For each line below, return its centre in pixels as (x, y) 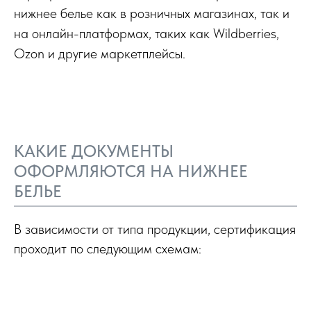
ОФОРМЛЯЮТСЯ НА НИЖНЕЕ (131, 171)
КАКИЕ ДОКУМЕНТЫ (94, 151)
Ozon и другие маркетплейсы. (100, 53)
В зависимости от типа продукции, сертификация (155, 229)
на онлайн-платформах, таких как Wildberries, (146, 33)
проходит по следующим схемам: (108, 249)
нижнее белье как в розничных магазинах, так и (152, 13)
